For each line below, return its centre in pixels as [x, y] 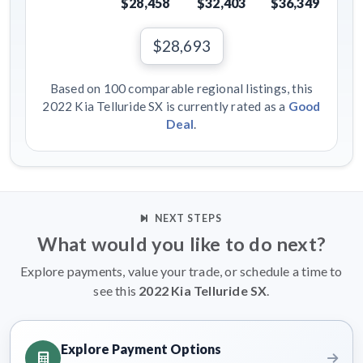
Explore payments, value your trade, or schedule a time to [181, 271]
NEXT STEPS [188, 219]
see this [116, 291]
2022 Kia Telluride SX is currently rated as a [165, 107]
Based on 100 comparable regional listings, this [181, 89]
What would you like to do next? [181, 244]
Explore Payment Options [141, 349]
